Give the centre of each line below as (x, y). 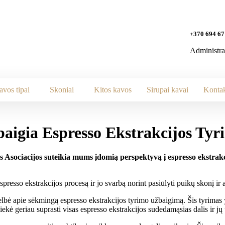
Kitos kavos (113, 90)
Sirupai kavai (167, 90)
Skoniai (62, 90)
